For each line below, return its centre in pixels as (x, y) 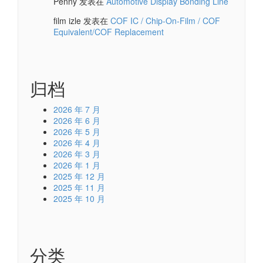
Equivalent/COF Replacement (109, 31)
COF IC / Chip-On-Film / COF (165, 20)
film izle (67, 20)
